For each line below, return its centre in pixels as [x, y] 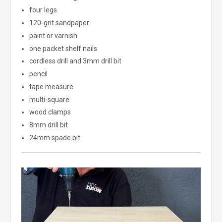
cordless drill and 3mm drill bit [75, 61]
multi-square [49, 99]
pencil [38, 74]
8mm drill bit [48, 125]
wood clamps [50, 112]
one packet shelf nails [63, 48]
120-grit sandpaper [59, 23]
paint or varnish [53, 35]
